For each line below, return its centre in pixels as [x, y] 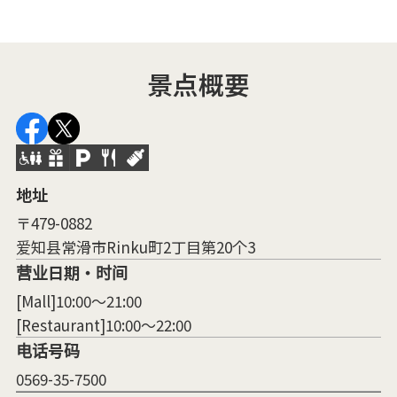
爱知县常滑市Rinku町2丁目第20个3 [135, 246]
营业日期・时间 [71, 272]
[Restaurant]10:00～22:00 [103, 324]
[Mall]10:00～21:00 [78, 300]
